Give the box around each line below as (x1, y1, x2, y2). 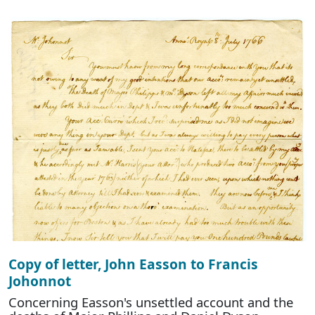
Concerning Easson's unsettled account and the (8, 292, 293, 311)
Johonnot (8, 271, 71, 290)
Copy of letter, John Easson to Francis (8, 254, 258, 274)
